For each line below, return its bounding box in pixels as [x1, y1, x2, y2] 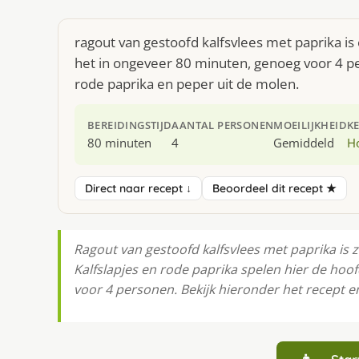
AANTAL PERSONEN [171, 118, 274, 132]
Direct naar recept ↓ [85, 180, 192, 196]
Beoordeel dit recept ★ [212, 180, 337, 196]
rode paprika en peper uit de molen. [75, 75, 299, 93]
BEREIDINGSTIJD [87, 118, 172, 132]
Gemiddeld [273, 135, 335, 151]
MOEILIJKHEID [273, 118, 348, 132]
